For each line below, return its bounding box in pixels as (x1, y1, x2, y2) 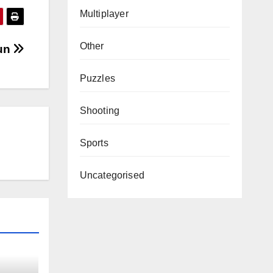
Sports (79, 138, 108, 148)
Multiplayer (79, 9, 129, 19)
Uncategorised (79, 170, 145, 180)
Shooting (79, 105, 120, 116)
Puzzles (79, 73, 115, 83)
